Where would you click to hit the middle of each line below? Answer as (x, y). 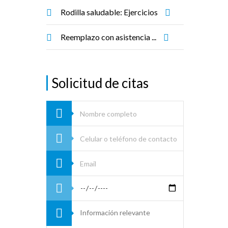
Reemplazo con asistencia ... (108, 37)
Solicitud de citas (100, 83)
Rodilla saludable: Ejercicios (109, 12)
